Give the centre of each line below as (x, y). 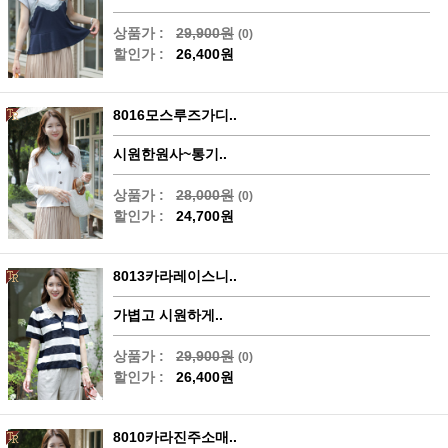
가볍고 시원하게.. (168, 314)
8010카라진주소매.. (175, 436)
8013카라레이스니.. (175, 275)
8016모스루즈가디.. (175, 114)
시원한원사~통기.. (170, 153)
